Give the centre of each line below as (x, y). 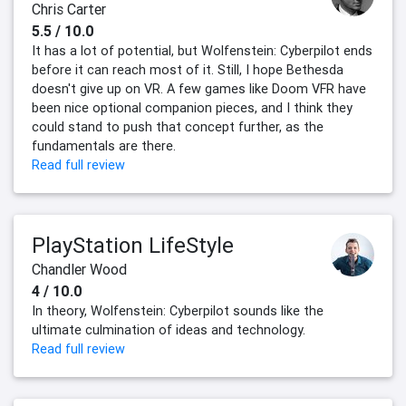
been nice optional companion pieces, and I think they (192, 108)
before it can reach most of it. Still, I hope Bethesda (188, 70)
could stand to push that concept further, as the (178, 127)
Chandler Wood (79, 270)
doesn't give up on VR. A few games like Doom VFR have (199, 89)
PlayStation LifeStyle (133, 246)
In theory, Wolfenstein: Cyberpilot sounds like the (178, 311)
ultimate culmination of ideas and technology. (169, 330)
